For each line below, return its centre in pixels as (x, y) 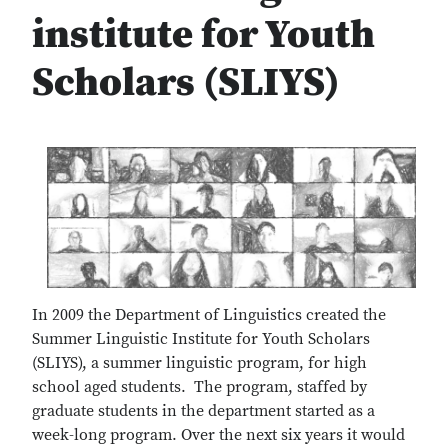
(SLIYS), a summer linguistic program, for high (199, 362)
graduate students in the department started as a (203, 410)
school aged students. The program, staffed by (199, 386)
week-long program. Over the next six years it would (218, 434)
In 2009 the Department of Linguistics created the (209, 314)
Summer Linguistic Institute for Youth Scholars (201, 338)
